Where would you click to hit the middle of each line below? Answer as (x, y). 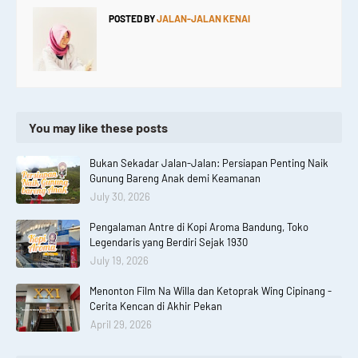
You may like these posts (98, 128)
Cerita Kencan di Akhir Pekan (156, 306)
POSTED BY (132, 19)
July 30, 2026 (120, 197)
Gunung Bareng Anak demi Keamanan (175, 179)
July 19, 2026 (119, 261)
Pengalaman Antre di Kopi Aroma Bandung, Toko (199, 227)
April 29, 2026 (121, 325)
